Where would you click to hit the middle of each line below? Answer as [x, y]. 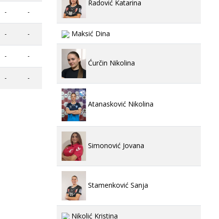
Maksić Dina [90, 33]
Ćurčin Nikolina [110, 63]
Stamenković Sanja [117, 185]
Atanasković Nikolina [120, 104]
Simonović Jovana [115, 145]
